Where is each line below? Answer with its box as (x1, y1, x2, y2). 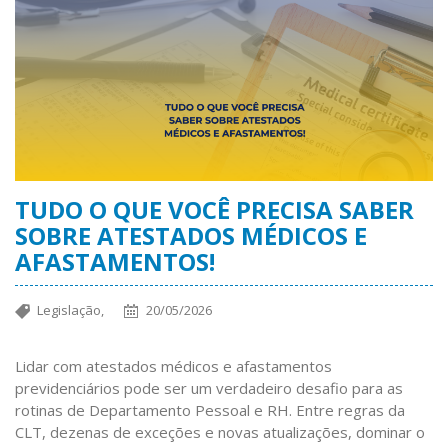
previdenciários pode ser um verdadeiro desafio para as (15, 378, 403, 399)
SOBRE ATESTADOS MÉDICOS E (15, 219, 367, 253)
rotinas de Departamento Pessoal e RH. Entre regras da (15, 400, 405, 421)
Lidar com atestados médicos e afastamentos (15, 356, 332, 377)
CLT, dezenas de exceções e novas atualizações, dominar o (15, 422, 425, 443)
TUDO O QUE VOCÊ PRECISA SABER (15, 193, 414, 227)
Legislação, (37, 301, 104, 320)
